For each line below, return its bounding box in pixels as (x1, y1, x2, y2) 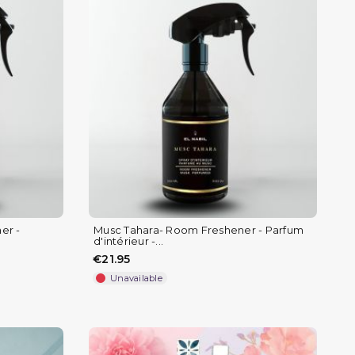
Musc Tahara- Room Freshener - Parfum (94, 223, 303, 236)
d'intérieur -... (94, 234, 163, 247)
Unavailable (110, 272, 162, 284)
